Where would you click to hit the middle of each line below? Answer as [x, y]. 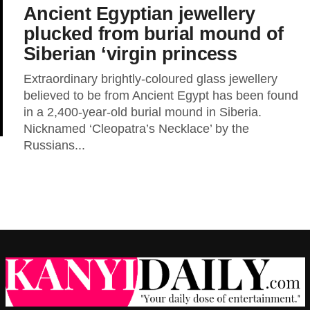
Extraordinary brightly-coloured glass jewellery [151, 79]
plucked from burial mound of [154, 34]
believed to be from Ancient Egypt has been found [161, 95]
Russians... [54, 145]
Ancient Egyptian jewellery [139, 13]
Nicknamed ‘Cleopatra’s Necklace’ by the [136, 129]
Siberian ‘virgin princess [130, 54]
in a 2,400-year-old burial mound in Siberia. [144, 112]
